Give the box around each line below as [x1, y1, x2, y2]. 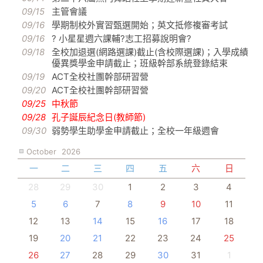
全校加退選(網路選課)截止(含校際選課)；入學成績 [52, 46, 248, 58]
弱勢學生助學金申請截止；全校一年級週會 [52, 125, 219, 137]
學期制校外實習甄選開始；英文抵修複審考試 [52, 19, 228, 31]
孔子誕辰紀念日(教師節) [52, 112, 146, 123]
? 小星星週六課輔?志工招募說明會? [52, 33, 191, 45]
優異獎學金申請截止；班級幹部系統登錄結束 [52, 58, 228, 69]
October [26, 147, 56, 157]
